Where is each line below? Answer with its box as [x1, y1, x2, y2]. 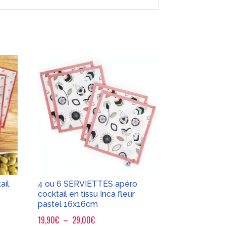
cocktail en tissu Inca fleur [38, 189, 135, 199]
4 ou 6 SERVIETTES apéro [38, 179, 138, 189]
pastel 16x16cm [38, 199, 98, 209]
